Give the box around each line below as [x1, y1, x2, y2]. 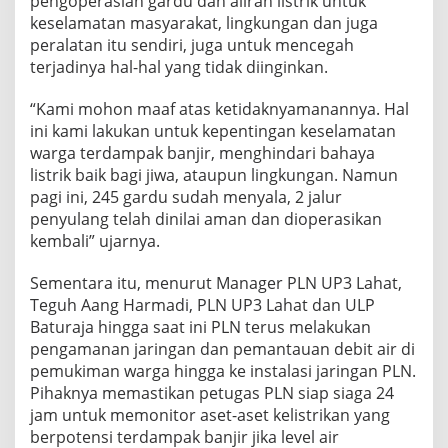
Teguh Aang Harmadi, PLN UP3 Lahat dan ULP [30, 293, 375, 316]
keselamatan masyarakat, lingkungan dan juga [30, 11, 378, 34]
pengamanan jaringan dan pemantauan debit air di [30, 337, 415, 360]
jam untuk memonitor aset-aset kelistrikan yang [30, 403, 390, 426]
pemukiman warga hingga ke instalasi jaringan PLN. [30, 359, 416, 382]
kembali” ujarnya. [30, 229, 160, 252]
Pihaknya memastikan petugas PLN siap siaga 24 [30, 381, 394, 404]
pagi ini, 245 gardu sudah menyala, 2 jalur [30, 185, 342, 208]
